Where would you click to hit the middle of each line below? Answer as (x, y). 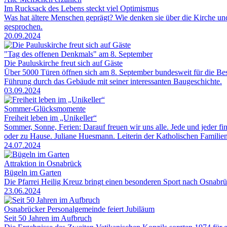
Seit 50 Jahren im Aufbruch (48, 218)
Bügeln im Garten (33, 172)
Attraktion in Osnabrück (43, 163)
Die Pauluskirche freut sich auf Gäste (63, 63)
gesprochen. (23, 26)
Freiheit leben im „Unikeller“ (50, 118)
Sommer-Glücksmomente (45, 108)
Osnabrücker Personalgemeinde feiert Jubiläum (79, 209)
